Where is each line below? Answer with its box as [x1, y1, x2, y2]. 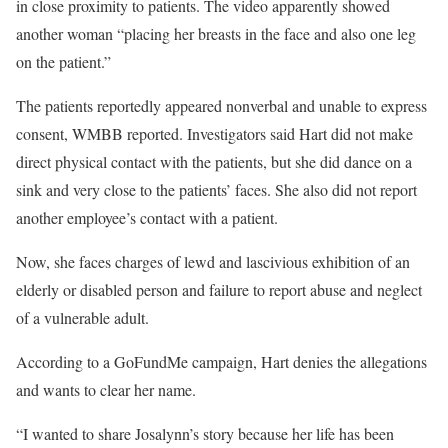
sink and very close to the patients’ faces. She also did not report [16, 179, 417, 200]
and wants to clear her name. [16, 379, 196, 400]
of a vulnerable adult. [16, 307, 149, 328]
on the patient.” [16, 51, 111, 72]
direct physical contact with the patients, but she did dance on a [16, 151, 412, 172]
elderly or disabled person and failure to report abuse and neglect [16, 279, 422, 300]
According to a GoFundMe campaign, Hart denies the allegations [16, 351, 427, 372]
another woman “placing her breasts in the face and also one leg [16, 23, 416, 44]
